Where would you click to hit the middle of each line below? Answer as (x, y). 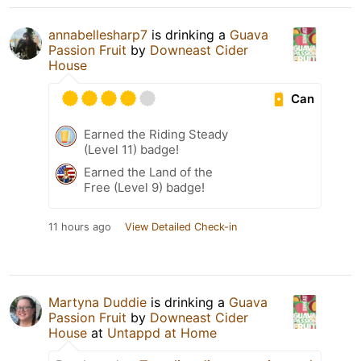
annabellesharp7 (98, 35)
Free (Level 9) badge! (144, 188)
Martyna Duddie (98, 303)
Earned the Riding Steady (156, 135)
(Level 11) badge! (131, 150)
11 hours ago (80, 227)
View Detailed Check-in (181, 227)
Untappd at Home (162, 333)
